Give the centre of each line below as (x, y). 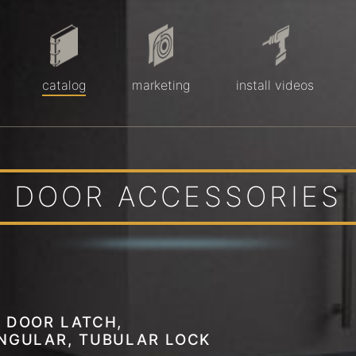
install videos (275, 85)
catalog (64, 85)
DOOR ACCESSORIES (178, 197)
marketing (161, 85)
